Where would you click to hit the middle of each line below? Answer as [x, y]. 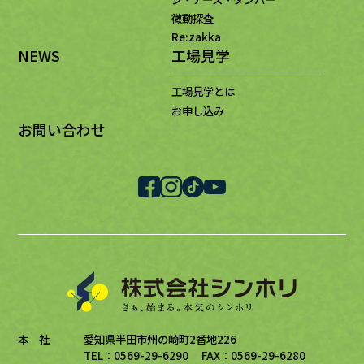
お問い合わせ [62, 129]
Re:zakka [196, 37]
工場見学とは [203, 91]
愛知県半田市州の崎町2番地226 [160, 338]
